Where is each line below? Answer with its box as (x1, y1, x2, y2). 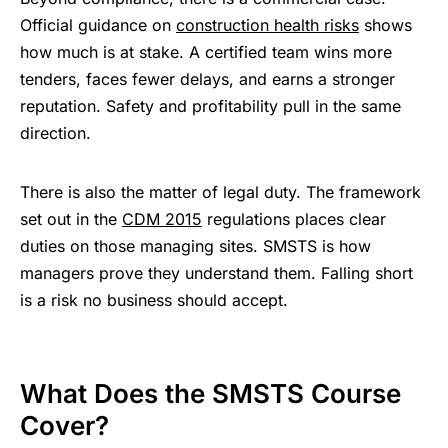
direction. (20, 123, 91, 144)
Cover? (20, 410, 109, 442)
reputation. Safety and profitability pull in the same (20, 96, 401, 117)
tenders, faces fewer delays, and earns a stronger (20, 69, 395, 90)
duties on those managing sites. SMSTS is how (20, 236, 371, 257)
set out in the (20, 209, 122, 230)
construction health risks (176, 15, 359, 36)
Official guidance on (20, 15, 176, 36)
